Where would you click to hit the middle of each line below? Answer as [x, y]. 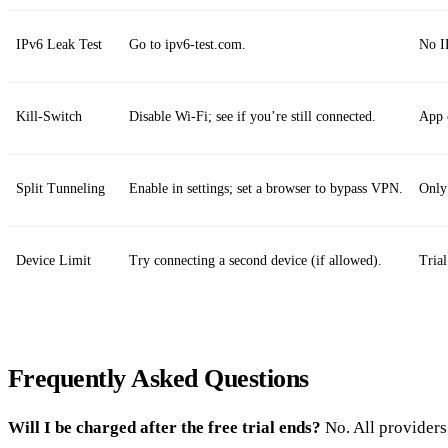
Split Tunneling [60, 188]
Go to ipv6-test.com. [187, 44]
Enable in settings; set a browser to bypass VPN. [266, 188]
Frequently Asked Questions [158, 378]
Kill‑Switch [49, 116]
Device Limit [53, 260]
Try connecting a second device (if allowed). [255, 260]
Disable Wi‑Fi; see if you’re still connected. [252, 116]
